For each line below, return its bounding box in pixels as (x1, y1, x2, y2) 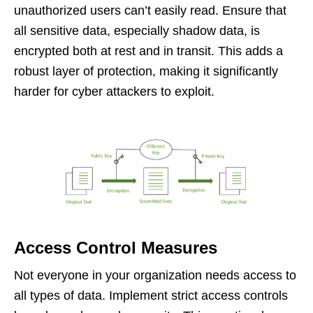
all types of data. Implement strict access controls (14, 289, 288, 303)
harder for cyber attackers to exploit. (14, 84, 214, 99)
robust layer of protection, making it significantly (14, 64, 278, 78)
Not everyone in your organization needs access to (14, 268, 296, 283)
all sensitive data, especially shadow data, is (14, 23, 260, 38)
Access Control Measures (14, 238, 217, 258)
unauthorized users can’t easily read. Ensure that (14, 3, 286, 17)
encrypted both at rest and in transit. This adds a (14, 43, 283, 58)
